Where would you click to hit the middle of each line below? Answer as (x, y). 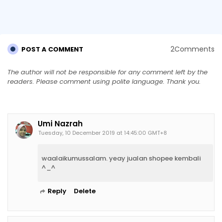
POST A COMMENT (52, 49)
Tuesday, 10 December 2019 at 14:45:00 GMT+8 (103, 133)
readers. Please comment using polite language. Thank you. (104, 81)
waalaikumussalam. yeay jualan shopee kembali (121, 158)
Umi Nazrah (60, 123)
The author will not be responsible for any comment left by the (108, 72)
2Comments (193, 49)
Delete (85, 191)
